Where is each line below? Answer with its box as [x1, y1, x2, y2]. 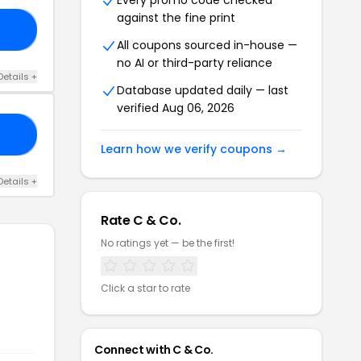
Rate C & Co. [101, 211, 181, 230]
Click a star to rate [101, 281, 190, 295]
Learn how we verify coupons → [101, 141, 287, 157]
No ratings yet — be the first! [101, 236, 234, 250]
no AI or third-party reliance [117, 55, 272, 71]
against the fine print [117, 10, 235, 26]
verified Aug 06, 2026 [117, 100, 234, 116]
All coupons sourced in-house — [117, 37, 297, 53]
